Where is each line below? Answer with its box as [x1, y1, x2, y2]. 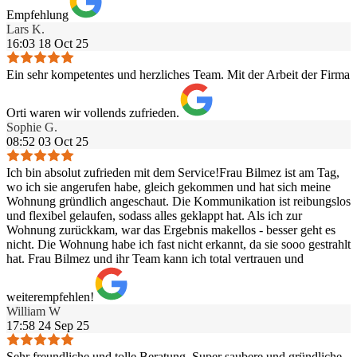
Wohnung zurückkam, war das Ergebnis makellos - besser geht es [6, 222, 335, 237]
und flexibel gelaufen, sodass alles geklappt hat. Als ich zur [6, 208, 302, 222]
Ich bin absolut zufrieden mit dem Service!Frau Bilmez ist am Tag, [6, 165, 339, 179]
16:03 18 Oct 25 [6, 36, 88, 50]
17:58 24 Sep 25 [6, 318, 89, 332]
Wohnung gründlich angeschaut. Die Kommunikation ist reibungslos [6, 194, 351, 208]
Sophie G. [6, 120, 57, 134]
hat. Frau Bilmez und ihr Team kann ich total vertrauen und [6, 251, 304, 265]
